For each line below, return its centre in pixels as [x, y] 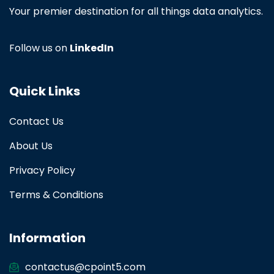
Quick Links [45, 91]
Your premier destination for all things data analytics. [136, 12]
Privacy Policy [42, 171]
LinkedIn [92, 48]
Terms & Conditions [56, 195]
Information [47, 238]
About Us [31, 146]
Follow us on [39, 48]
